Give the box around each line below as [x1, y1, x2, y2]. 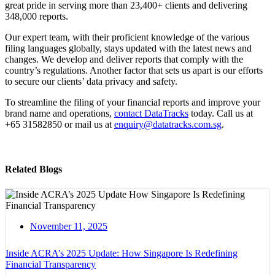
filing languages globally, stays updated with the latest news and [5, 43, 252, 54]
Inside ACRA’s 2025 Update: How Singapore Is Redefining [6, 248, 238, 259]
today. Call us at [188, 108, 253, 119]
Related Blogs [5, 164, 62, 175]
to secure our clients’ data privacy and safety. [5, 76, 180, 87]
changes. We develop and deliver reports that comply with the [5, 54, 243, 65]
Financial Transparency [6, 259, 96, 270]
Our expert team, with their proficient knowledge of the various [5, 32, 249, 43]
